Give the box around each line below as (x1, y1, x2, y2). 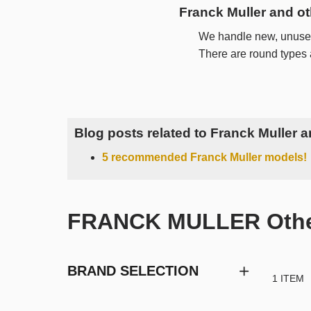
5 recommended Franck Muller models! (102, 151, 307, 163)
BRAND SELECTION (67, 262, 199, 278)
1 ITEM (272, 272, 304, 284)
